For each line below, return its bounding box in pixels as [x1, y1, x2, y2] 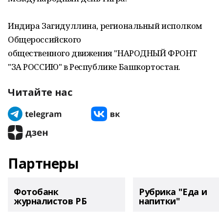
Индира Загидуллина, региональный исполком [8, 20, 202, 31]
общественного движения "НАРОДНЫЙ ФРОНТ [8, 47, 197, 59]
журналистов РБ [14, 195, 87, 207]
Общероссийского [8, 34, 81, 45]
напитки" [139, 195, 180, 207]
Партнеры [8, 154, 79, 173]
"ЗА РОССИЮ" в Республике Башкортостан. [8, 61, 181, 72]
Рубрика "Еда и [139, 186, 207, 197]
